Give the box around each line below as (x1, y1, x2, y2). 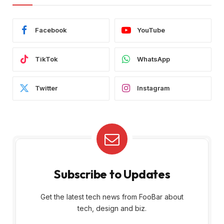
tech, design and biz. (77, 203, 146, 212)
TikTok (35, 55, 58, 63)
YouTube (137, 26, 165, 34)
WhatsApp (137, 55, 170, 63)
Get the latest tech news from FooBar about (40, 192, 183, 201)
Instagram (137, 84, 170, 92)
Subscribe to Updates (53, 166, 170, 181)
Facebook (35, 26, 67, 34)
